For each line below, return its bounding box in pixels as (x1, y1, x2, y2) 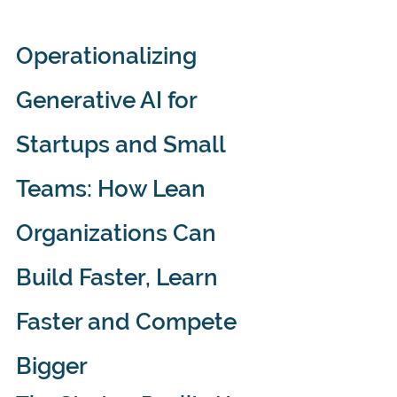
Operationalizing (16, 42, 202, 69)
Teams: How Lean (16, 175, 211, 202)
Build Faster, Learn (16, 263, 223, 291)
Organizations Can (16, 219, 222, 246)
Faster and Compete (16, 307, 242, 335)
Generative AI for (16, 86, 202, 113)
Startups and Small (16, 130, 230, 158)
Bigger (16, 352, 88, 379)
